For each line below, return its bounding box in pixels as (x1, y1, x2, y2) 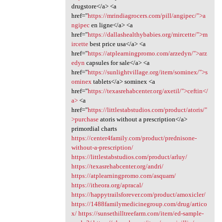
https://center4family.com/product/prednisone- (71, 134, 197, 142)
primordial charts (71, 124, 117, 132)
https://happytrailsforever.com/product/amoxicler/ (71, 190, 206, 198)
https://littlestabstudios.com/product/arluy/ (71, 153, 187, 161)
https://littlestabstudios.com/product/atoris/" (87, 106, 207, 113)
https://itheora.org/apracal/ (71, 181, 143, 189)
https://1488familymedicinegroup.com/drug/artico (71, 200, 207, 208)
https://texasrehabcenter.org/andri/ (71, 162, 164, 170)
